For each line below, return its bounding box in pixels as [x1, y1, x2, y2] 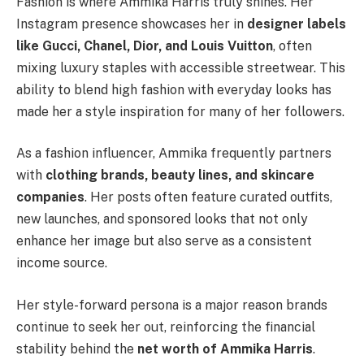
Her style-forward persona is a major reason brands [16, 297, 327, 313]
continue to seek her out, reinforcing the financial [16, 318, 315, 335]
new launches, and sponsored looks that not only [16, 211, 308, 227]
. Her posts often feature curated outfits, [84, 189, 332, 206]
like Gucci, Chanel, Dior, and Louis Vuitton [16, 37, 273, 54]
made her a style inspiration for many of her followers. [16, 103, 344, 119]
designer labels [247, 15, 346, 32]
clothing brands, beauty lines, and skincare [45, 167, 314, 184]
